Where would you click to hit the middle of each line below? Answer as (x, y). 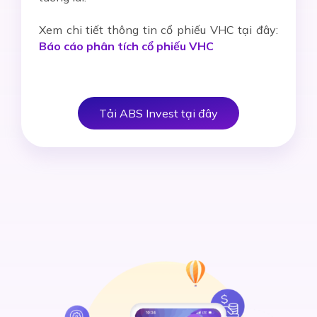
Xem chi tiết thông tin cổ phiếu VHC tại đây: (158, 30)
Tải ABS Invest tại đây (158, 113)
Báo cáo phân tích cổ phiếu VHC (126, 46)
